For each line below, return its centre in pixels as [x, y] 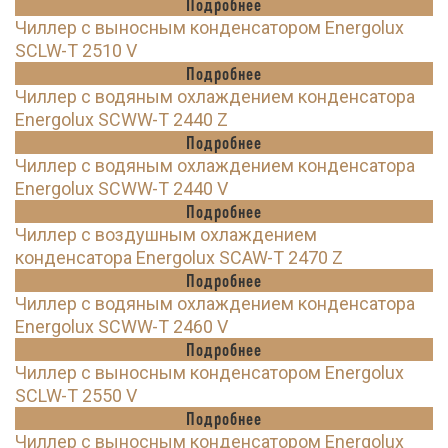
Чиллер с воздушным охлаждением [166, 235]
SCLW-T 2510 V [76, 51]
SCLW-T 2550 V [76, 396]
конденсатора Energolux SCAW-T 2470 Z [179, 258]
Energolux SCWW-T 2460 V [121, 327]
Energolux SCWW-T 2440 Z [121, 120]
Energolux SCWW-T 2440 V [121, 189]
